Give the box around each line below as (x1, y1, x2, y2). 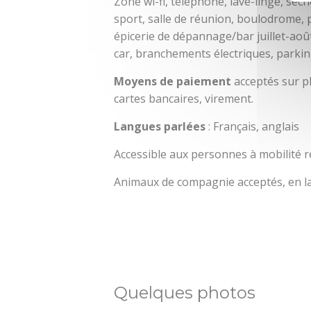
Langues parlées (114, 119, 206, 135)
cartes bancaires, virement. (114, 91, 254, 107)
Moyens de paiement (114, 74, 235, 90)
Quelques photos (114, 283, 256, 303)
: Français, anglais (205, 119, 300, 135)
